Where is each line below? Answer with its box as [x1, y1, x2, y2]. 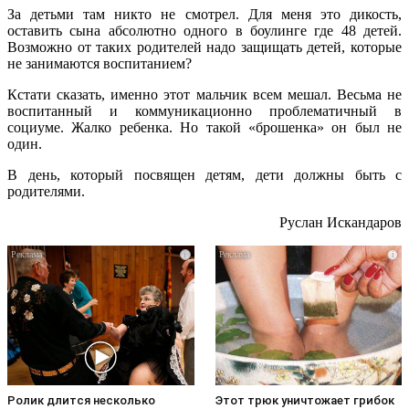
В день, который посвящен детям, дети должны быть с [7, 166, 402, 183]
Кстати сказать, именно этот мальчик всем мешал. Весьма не [7, 86, 402, 102]
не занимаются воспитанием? [7, 55, 192, 71]
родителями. [7, 183, 85, 199]
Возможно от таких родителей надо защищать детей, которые [7, 38, 402, 55]
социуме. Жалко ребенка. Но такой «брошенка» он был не [7, 119, 402, 135]
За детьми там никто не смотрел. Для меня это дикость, [7, 5, 402, 22]
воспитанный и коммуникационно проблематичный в [7, 102, 402, 119]
